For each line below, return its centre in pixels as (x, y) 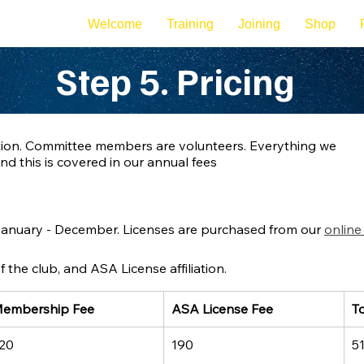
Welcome (115, 24)
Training (190, 24)
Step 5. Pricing (175, 80)
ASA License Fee (222, 309)
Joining (259, 24)
